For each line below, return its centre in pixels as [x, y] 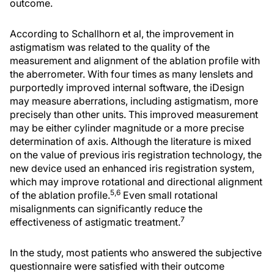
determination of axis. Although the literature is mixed [131, 141]
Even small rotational [169, 195]
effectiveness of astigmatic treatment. [95, 222]
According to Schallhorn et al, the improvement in [122, 34]
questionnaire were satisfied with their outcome [117, 266]
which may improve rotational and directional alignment [136, 182]
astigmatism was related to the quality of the [110, 47]
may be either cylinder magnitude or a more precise [127, 128]
